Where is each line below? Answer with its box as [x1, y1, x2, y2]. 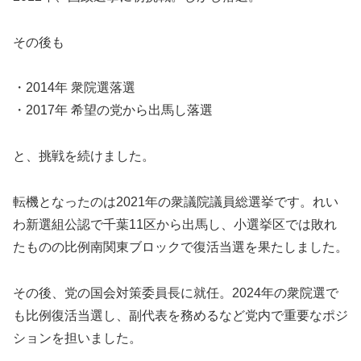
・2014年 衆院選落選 [13, 81, 135, 95]
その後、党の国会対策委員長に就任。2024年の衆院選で [13, 285, 338, 300]
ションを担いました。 [13, 330, 142, 345]
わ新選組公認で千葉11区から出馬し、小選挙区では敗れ [13, 218, 337, 232]
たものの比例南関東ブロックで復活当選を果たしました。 [13, 240, 348, 255]
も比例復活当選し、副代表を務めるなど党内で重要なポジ [13, 308, 348, 322]
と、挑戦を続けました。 [13, 149, 155, 164]
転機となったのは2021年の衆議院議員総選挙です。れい [13, 195, 338, 210]
